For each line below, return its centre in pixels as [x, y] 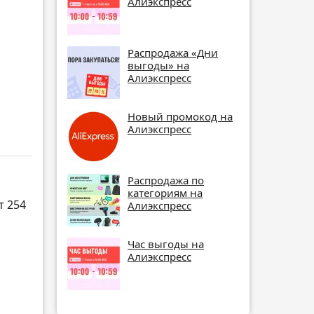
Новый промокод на [180, 116]
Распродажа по [166, 180]
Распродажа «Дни [173, 52]
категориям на [165, 192]
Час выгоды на [166, 244]
